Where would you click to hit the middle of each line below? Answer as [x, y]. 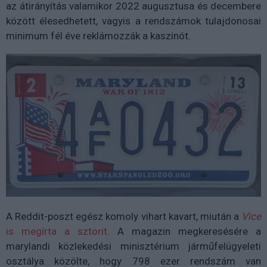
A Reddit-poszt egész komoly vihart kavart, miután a [124, 216]
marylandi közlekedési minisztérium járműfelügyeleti [133, 246]
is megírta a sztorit [57, 231]
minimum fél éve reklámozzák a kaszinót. [98, 35]
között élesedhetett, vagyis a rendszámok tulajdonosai [133, 21]
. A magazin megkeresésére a [184, 231]
